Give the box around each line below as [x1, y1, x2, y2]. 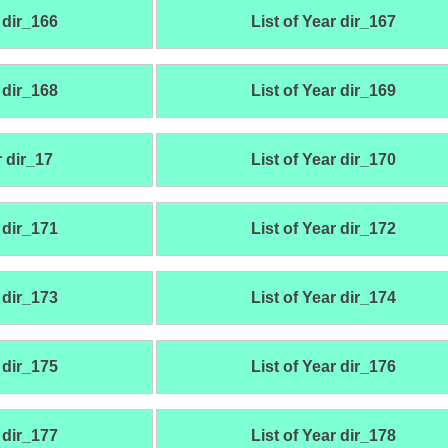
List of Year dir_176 [250, 358, 396, 376]
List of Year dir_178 [250, 427, 396, 445]
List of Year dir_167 [250, 13, 396, 31]
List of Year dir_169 [250, 82, 396, 100]
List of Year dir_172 [250, 220, 396, 238]
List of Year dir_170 [250, 151, 396, 169]
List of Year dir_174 [250, 289, 396, 307]
